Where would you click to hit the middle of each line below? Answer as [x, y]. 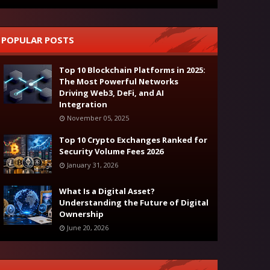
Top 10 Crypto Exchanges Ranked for [133, 140]
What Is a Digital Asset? [107, 191]
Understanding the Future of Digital [134, 202]
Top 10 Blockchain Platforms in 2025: [132, 70]
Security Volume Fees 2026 [111, 151]
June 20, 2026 [88, 228]
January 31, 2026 [93, 165]
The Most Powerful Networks [119, 81]
